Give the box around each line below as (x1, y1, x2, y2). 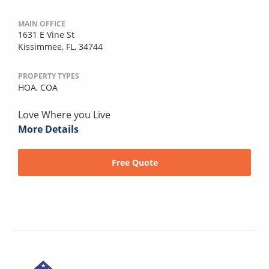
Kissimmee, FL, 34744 (18, 41, 103, 53)
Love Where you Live (18, 108, 110, 122)
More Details (18, 122, 79, 136)
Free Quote (111, 156, 158, 168)
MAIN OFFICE (18, 19, 65, 29)
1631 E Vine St (18, 29, 74, 41)
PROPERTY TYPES (18, 71, 79, 82)
